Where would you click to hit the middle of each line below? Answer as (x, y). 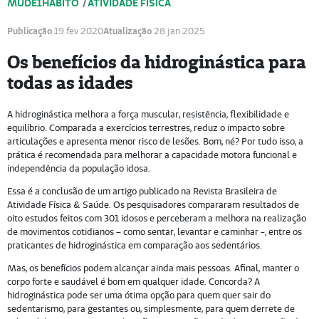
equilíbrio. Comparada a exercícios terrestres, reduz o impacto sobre (146, 127)
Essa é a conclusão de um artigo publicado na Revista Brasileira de (142, 191)
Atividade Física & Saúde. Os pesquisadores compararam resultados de (153, 204)
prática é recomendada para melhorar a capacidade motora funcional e (152, 155)
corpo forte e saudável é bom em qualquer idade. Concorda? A (133, 281)
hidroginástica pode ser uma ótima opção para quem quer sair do (138, 295)
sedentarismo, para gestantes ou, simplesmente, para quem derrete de (151, 308)
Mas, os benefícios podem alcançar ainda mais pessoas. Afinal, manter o (153, 268)
